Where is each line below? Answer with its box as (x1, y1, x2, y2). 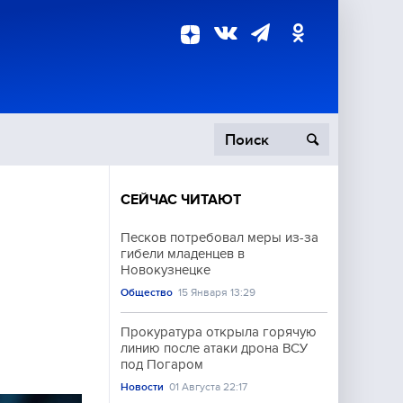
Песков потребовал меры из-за (121, 230, 318, 245)
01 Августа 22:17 (169, 381, 248, 393)
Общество (121, 286, 173, 299)
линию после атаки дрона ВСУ (121, 341, 308, 355)
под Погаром (121, 357, 203, 372)
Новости (121, 381, 164, 393)
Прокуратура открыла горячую (121, 325, 317, 339)
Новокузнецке (121, 263, 210, 277)
